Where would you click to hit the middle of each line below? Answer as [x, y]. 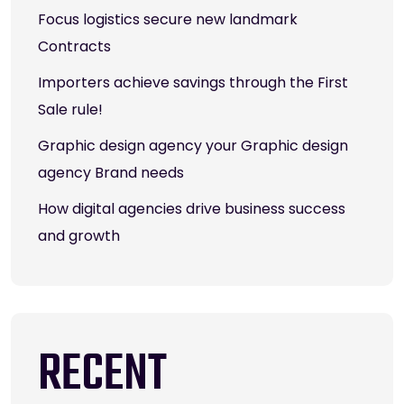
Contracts [74, 47]
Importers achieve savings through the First [193, 83]
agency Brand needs [111, 173]
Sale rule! [70, 110]
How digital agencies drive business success [192, 209]
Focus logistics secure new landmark [168, 20]
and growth [79, 236]
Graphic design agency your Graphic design [193, 146]
